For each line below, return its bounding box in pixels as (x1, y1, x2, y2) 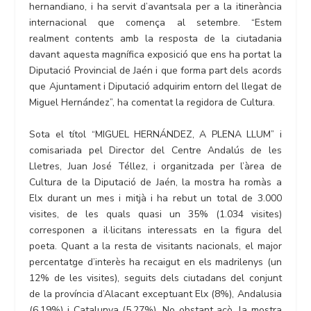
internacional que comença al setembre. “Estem (29, 16, 282, 30)
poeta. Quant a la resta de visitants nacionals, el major (29, 239, 282, 253)
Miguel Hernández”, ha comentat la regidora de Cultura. (29, 96, 276, 110)
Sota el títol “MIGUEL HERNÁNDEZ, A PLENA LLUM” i (29, 127, 282, 141)
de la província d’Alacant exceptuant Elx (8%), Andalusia (29, 287, 282, 301)
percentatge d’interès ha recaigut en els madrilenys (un (29, 255, 282, 269)
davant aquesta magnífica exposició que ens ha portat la (29, 48, 282, 62)
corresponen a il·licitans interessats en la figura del (29, 223, 282, 237)
